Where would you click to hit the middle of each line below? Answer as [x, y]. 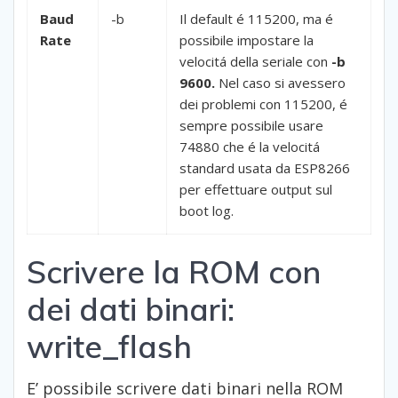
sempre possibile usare [251, 126]
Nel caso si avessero [282, 83]
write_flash [109, 347]
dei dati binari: [131, 310]
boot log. [207, 211]
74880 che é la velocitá [250, 147]
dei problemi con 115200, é [263, 104]
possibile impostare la [247, 40]
